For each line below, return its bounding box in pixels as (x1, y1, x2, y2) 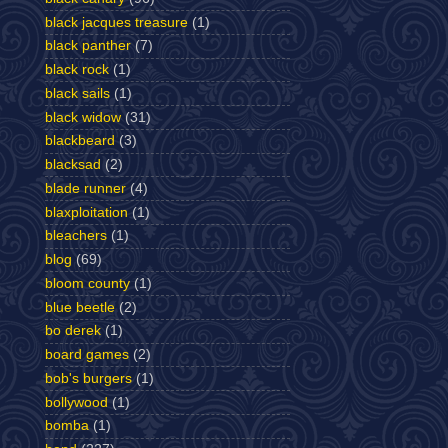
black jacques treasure (45, 14, 188, 30)
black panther (45, 38, 131, 54)
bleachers (45, 228, 107, 244)
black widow (45, 109, 121, 125)
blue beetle (45, 299, 115, 315)
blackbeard (45, 133, 115, 149)
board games (45, 347, 129, 362)
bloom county (45, 275, 130, 291)
